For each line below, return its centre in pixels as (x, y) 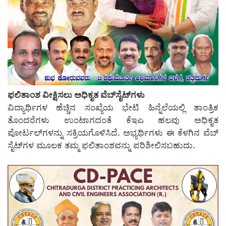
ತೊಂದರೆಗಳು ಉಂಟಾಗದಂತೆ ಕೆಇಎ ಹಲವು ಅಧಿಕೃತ (113, 120)
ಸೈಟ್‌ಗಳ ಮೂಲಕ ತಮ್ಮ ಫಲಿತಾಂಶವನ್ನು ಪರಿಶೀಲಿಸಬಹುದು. (101, 146)
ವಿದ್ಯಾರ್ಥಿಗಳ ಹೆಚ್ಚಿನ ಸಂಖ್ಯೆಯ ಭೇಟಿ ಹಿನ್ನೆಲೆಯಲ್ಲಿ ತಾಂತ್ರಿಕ (113, 108)
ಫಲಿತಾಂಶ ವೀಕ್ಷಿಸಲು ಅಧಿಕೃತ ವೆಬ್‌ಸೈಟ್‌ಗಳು (76, 95)
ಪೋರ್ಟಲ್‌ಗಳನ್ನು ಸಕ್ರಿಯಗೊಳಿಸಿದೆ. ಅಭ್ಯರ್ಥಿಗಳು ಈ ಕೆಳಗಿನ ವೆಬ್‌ (113, 133)
